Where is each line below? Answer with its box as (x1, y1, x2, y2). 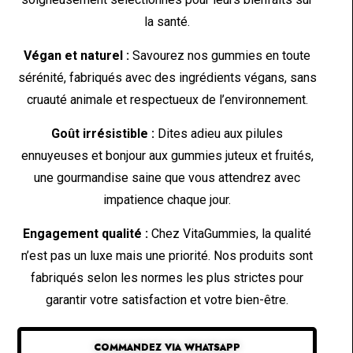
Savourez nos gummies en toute (129, 47, 311, 63)
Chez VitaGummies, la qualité (148, 225, 312, 241)
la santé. (144, 13, 191, 29)
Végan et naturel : (24, 47, 130, 63)
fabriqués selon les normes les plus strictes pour (31, 269, 304, 285)
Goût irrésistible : (51, 125, 155, 141)
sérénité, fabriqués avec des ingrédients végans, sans (17, 69, 317, 85)
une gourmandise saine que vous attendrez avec (34, 169, 301, 185)
